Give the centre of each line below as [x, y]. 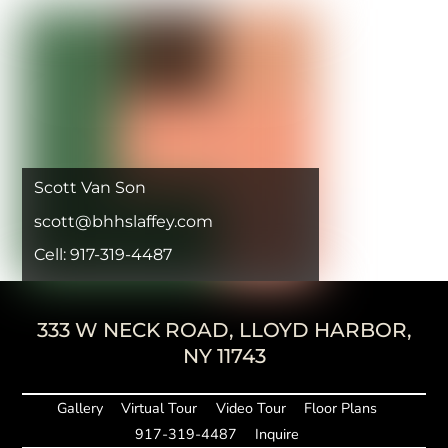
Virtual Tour [159, 408]
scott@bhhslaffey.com [124, 220]
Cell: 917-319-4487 [103, 254]
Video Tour [250, 408]
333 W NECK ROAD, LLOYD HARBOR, [224, 329]
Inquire [277, 434]
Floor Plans [340, 408]
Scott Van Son [90, 187]
